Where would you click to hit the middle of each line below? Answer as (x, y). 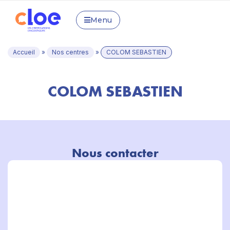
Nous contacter (115, 153)
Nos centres (70, 52)
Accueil (24, 52)
